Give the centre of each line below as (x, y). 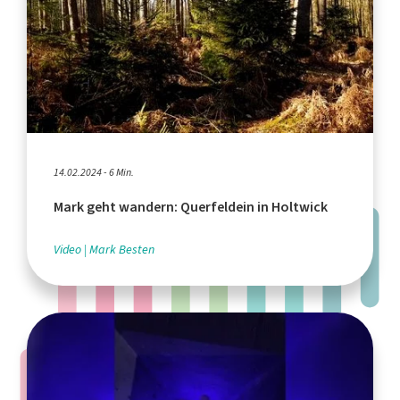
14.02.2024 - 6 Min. (94, 173)
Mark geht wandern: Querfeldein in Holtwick (191, 207)
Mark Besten (122, 250)
